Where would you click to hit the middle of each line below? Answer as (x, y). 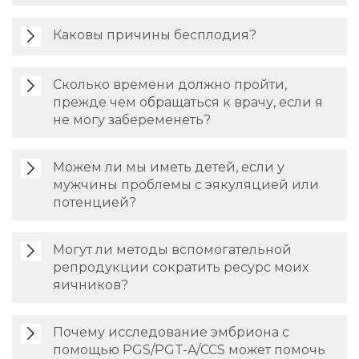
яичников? (91, 285)
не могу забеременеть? (132, 120)
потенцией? (95, 202)
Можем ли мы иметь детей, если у (169, 167)
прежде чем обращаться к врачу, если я (188, 102)
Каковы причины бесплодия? (155, 35)
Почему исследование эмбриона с (171, 332)
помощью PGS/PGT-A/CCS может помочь (189, 350)
